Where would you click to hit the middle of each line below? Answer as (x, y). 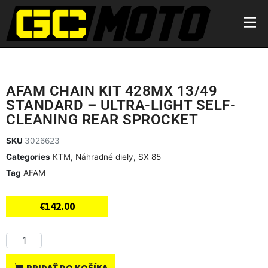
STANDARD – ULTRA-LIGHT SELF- (121, 106)
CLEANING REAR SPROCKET (102, 120)
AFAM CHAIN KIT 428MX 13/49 (112, 91)
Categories (28, 157)
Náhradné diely (104, 157)
